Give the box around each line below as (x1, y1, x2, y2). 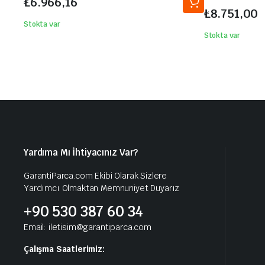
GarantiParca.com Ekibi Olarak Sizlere (24, 170, 167, 182)
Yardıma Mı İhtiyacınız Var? (24, 147, 138, 159)
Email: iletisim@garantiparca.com (24, 222, 151, 233)
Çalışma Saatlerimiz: (24, 244, 105, 255)
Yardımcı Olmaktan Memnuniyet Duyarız (24, 183, 180, 194)
